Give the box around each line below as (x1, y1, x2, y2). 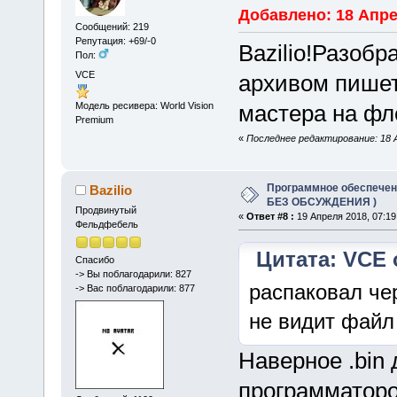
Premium (74, 113, 113, 125)
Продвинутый (74, 204, 136, 215)
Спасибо (74, 254, 114, 266)
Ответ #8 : (245, 211, 294, 222)
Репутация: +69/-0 (74, 35, 156, 47)
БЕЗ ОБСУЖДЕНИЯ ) (266, 196, 377, 208)
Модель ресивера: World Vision (74, 99, 214, 111)
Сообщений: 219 (74, 21, 149, 33)
